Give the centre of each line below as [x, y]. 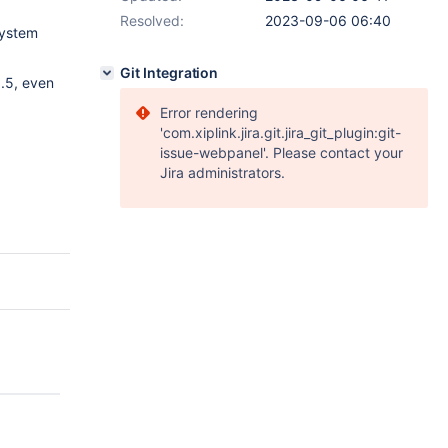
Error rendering [209, 112]
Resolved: [152, 20]
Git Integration [169, 72]
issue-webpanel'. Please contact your [281, 152]
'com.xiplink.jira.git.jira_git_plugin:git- [280, 132]
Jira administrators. [222, 172]
